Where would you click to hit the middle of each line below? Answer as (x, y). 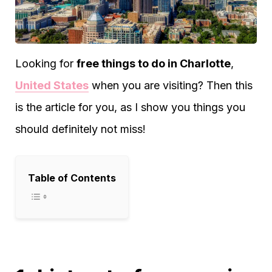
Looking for (46, 63)
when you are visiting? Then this (171, 85)
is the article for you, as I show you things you (130, 107)
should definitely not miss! (80, 129)
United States (52, 85)
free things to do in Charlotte (154, 63)
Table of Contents (72, 178)
